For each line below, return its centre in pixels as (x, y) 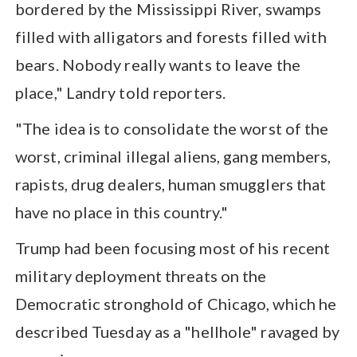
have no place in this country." (122, 212)
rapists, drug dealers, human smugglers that (171, 184)
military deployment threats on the (141, 275)
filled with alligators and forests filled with (171, 36)
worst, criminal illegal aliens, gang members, (173, 156)
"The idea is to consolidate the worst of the (172, 128)
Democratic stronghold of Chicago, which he (176, 303)
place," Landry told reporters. (122, 92)
